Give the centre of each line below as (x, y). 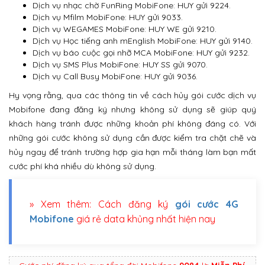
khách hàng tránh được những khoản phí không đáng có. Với (132, 123)
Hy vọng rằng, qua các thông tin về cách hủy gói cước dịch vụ (132, 95)
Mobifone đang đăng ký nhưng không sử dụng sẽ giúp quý (132, 109)
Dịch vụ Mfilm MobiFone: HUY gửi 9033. (108, 17)
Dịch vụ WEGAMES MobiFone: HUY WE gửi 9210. (125, 29)
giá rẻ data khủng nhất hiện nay (145, 219)
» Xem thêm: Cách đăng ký (102, 204)
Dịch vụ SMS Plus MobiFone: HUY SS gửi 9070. (120, 64)
